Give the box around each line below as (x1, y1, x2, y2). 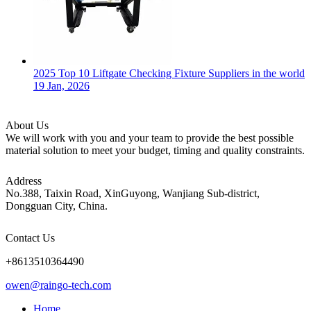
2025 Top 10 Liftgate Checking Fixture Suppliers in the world (33, 67, 305, 80)
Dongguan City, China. (6, 200, 108, 212)
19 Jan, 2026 (33, 80, 90, 92)
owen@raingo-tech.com (6, 279, 111, 292)
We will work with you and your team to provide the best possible (6, 132, 294, 144)
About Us (6, 119, 49, 132)
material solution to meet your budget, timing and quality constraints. (6, 144, 305, 157)
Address (6, 175, 42, 187)
